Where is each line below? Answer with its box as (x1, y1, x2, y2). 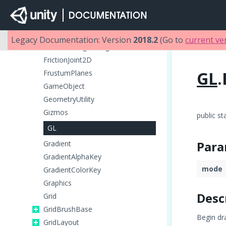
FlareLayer (43, 3, 78, 12)
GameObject (43, 81, 85, 91)
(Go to (158, 34, 185, 45)
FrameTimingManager (43, 42, 116, 51)
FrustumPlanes (43, 68, 92, 78)
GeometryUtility (43, 94, 94, 104)
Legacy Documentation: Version (11, 34, 133, 45)
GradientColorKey (43, 165, 101, 175)
